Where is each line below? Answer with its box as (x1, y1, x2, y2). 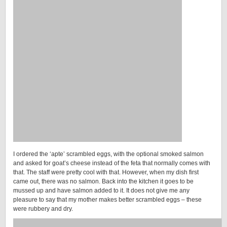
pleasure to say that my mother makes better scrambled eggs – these (13, 196, 202, 203)
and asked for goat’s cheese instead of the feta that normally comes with (13, 160, 210, 167)
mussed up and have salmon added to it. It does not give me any (13, 187, 190, 194)
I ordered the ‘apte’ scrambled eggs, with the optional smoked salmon (13, 150, 204, 158)
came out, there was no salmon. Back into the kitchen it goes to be (13, 178, 194, 185)
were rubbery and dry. (13, 205, 73, 212)
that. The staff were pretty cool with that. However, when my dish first (13, 169, 199, 176)
